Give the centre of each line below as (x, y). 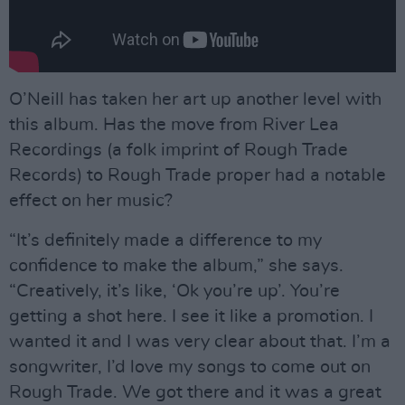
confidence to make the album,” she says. (176, 265)
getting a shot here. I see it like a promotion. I (191, 316)
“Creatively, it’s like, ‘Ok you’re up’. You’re (174, 291)
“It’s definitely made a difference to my (165, 240)
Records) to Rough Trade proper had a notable (198, 175)
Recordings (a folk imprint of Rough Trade (179, 150)
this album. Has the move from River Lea (174, 124)
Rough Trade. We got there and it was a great (195, 392)
